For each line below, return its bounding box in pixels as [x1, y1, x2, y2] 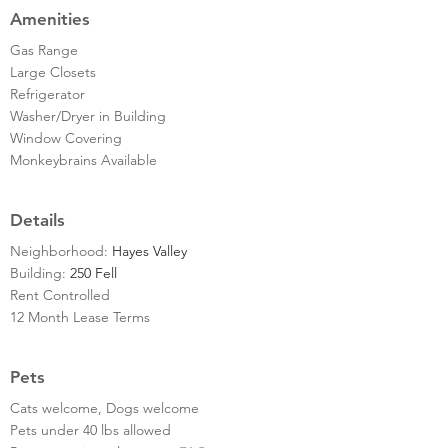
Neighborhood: [10, 241, 112, 260]
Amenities [10, 8, 90, 29]
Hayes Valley [112, 241, 187, 260]
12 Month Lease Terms [10, 307, 150, 326]
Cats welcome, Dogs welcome [10, 398, 199, 417]
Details [10, 209, 65, 230]
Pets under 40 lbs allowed [10, 420, 171, 439]
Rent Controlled [10, 285, 110, 304]
